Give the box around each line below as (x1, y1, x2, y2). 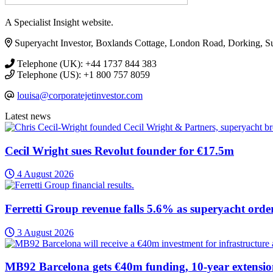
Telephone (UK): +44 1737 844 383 (15, 58, 157, 69)
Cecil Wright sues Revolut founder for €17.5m (5, 144, 234, 157)
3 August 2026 (15, 227, 74, 238)
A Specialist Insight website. (5, 16, 113, 27)
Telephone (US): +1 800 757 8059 (15, 69, 150, 80)
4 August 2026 (15, 169, 74, 180)
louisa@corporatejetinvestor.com (17, 90, 143, 101)
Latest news (5, 110, 51, 121)
